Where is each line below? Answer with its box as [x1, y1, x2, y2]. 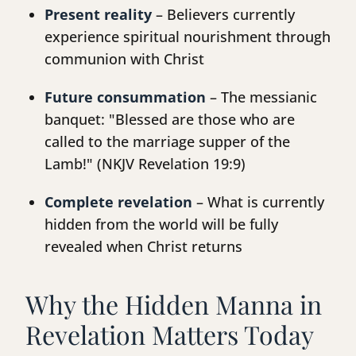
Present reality [44, 5, 152, 25]
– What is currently [192, 192, 324, 212]
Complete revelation [44, 192, 192, 212]
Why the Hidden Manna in [25, 287, 322, 322]
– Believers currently [152, 5, 295, 25]
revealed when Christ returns [44, 237, 242, 257]
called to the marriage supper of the [44, 132, 290, 152]
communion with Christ [44, 49, 204, 69]
